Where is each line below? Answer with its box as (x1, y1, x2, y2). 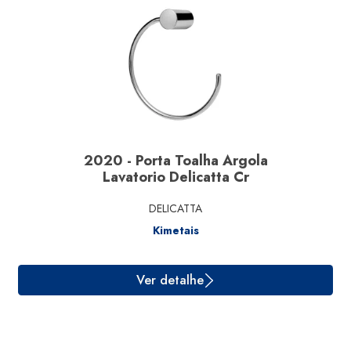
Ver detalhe (151, 120, 227, 140)
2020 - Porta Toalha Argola (83, 150, 268, 171)
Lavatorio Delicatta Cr (102, 167, 249, 187)
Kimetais (152, 223, 199, 238)
